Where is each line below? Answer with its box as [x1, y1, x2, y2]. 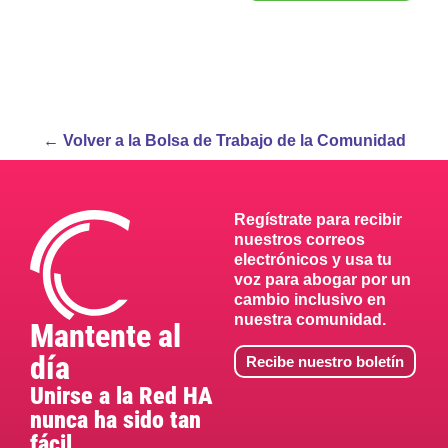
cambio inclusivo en [234, 291, 386, 309]
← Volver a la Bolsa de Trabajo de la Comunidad [42, 132, 406, 150]
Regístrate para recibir [234, 211, 402, 229]
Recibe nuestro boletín [246, 352, 404, 370]
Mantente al [30, 317, 181, 356]
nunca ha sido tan [30, 406, 201, 435]
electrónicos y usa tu [234, 251, 392, 269]
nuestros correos [234, 231, 365, 249]
